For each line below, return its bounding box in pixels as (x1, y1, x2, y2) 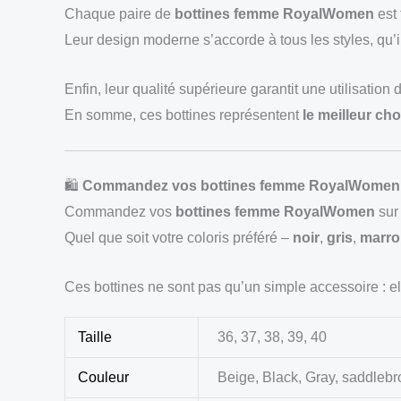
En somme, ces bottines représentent (64, 107, 303, 123)
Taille (78, 329, 113, 346)
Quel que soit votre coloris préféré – (64, 230, 293, 246)
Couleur (78, 370, 130, 386)
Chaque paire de (64, 6, 175, 22)
